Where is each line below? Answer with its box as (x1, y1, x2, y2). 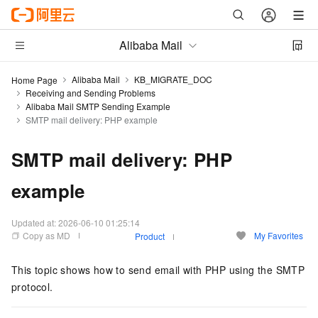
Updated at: (11, 216, 58, 229)
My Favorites (254, 229, 303, 241)
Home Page (11, 73, 57, 86)
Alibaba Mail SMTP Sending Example (26, 100, 170, 112)
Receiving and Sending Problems (26, 87, 155, 99)
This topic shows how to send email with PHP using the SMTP (11, 263, 305, 277)
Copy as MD (23, 229, 70, 241)
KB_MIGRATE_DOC (134, 73, 212, 85)
